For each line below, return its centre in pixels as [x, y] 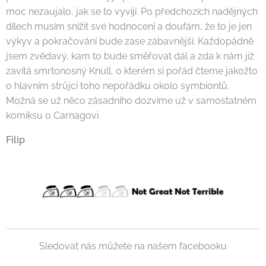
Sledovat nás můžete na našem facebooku [133, 246]
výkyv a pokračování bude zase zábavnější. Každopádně [130, 41]
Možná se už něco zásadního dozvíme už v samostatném [131, 100]
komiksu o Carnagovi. [53, 115]
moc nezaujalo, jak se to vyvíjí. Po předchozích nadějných [132, 11]
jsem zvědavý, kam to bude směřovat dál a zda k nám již [130, 56]
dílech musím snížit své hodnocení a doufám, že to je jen [129, 26]
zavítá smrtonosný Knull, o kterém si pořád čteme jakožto [132, 71]
